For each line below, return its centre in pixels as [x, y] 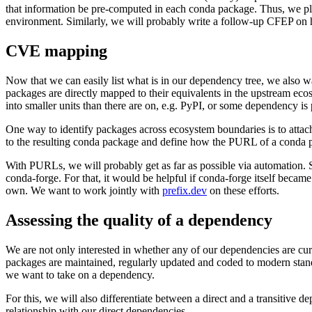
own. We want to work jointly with [84, 191]
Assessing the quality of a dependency [139, 220]
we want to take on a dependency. [80, 274]
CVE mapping [56, 51]
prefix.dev [185, 191]
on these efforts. [243, 191]
